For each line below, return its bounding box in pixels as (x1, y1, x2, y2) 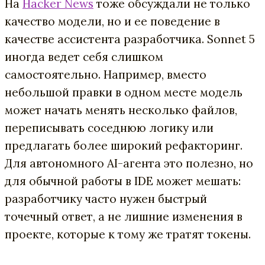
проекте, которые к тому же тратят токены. (5, 227, 251, 241)
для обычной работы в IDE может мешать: (5, 173, 241, 188)
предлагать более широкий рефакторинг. (5, 138, 243, 153)
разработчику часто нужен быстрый (5, 191, 207, 206)
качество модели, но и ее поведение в (5, 14, 220, 28)
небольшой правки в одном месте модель (5, 85, 243, 99)
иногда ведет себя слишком (5, 49, 163, 64)
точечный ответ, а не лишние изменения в (5, 209, 243, 224)
